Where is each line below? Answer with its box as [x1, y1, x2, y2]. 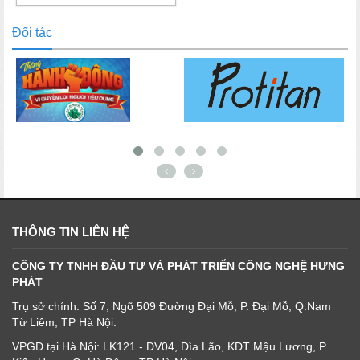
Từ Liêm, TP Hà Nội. [12, 315, 117, 329]
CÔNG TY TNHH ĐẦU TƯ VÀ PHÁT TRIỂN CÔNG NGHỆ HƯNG [12, 259, 345, 272]
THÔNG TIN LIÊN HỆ [12, 224, 129, 239]
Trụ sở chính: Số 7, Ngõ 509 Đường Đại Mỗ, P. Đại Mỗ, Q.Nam [12, 299, 331, 313]
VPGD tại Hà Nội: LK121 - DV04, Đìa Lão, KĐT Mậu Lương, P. [12, 339, 328, 353]
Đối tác [12, 25, 52, 39]
